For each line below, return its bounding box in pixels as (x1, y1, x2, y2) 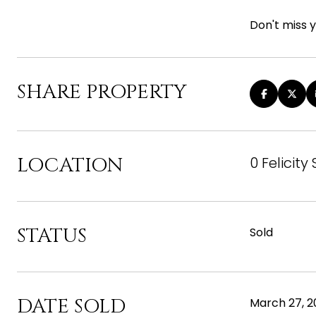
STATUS (17, 223, 87, 249)
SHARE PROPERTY (17, 79, 187, 105)
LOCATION (17, 152, 123, 178)
